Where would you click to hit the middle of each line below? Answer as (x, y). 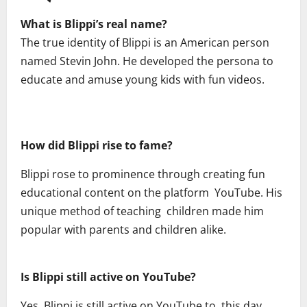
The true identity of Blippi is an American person (145, 43)
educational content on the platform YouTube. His (151, 193)
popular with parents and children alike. (123, 230)
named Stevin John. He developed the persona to (147, 61)
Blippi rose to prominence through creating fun (143, 174)
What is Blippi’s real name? (94, 24)
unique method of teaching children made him (142, 211)
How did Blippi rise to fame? (97, 146)
